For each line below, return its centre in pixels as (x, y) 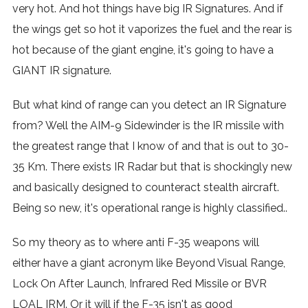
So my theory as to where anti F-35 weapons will (135, 242)
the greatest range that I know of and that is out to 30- (150, 146)
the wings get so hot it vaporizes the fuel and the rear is (152, 29)
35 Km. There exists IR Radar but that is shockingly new (152, 167)
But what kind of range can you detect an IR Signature (149, 105)
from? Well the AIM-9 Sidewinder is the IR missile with (148, 125)
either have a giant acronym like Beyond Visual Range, (148, 263)
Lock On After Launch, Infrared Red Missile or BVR (139, 284)
